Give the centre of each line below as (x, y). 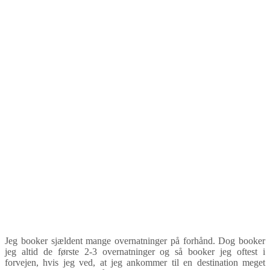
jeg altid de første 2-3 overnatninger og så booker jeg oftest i (135, 252)
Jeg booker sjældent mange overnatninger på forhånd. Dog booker (135, 241)
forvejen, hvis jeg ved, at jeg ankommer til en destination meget (135, 263)
